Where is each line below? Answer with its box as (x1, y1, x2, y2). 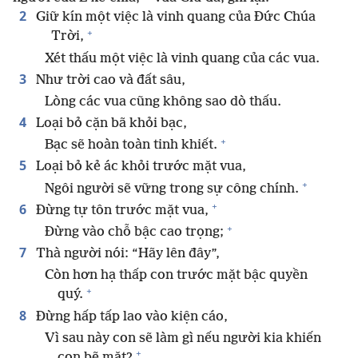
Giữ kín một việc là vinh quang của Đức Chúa (33, 10, 316, 26)
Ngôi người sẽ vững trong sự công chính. (45, 181, 299, 197)
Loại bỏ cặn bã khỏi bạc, (33, 116, 187, 132)
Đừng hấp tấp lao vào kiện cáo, (33, 308, 228, 324)
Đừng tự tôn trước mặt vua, (33, 202, 209, 218)
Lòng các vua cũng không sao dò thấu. (45, 93, 281, 109)
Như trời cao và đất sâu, (33, 72, 185, 88)
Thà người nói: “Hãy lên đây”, (33, 246, 220, 262)
